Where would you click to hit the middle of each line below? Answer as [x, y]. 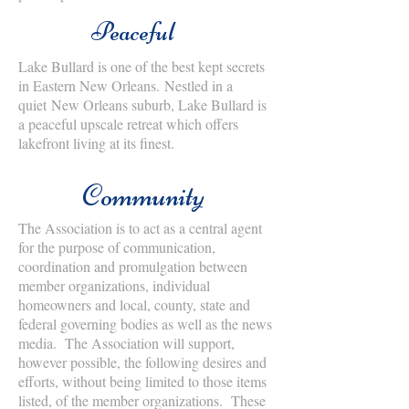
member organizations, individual [114, 285]
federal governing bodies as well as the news [145, 324]
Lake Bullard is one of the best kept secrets [142, 66]
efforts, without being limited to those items [142, 381]
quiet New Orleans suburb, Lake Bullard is [142, 105]
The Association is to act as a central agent [140, 228]
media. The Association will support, [126, 343]
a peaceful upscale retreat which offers [128, 124]
